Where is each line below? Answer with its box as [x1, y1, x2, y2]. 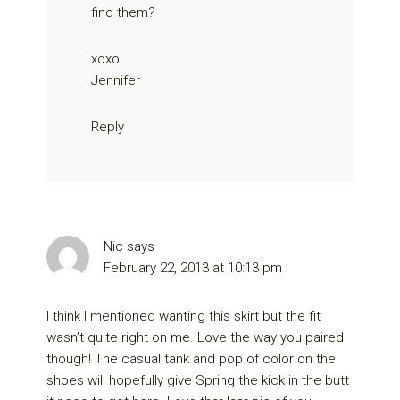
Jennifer [91, 71, 141, 88]
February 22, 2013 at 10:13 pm [104, 259, 283, 276]
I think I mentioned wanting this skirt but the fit [46, 307, 321, 324]
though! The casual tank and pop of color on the [46, 350, 337, 367]
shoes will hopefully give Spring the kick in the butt [46, 371, 350, 388]
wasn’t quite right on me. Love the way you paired [46, 329, 345, 346]
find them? [91, 4, 156, 21]
